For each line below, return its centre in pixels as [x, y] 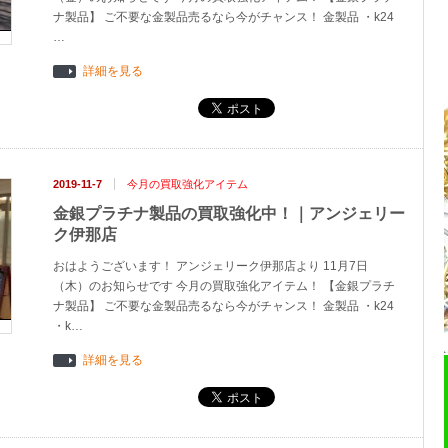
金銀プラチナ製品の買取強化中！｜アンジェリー [229, 213]
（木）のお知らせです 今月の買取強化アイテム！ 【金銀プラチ [224, 286]
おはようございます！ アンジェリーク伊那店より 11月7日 [210, 266]
